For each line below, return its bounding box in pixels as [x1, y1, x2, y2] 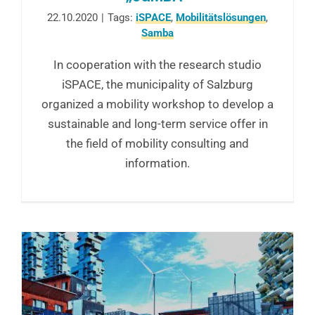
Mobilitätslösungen [176, 11, 266, 24]
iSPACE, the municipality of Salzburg [62, 77, 253, 91]
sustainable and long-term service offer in [47, 116, 268, 131]
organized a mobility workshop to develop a [41, 96, 274, 111]
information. [125, 155, 190, 170]
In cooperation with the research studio [53, 57, 262, 72]
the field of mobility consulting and [66, 136, 249, 150]
